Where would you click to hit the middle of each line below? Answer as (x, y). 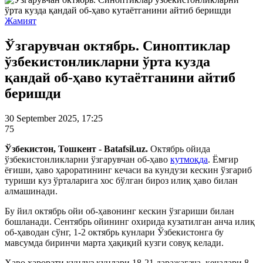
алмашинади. (31, 191)
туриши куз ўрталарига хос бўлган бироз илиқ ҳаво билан (121, 180)
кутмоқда (189, 159)
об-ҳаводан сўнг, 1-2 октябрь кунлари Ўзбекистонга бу (114, 232)
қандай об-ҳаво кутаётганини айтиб (120, 77)
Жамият (21, 21)
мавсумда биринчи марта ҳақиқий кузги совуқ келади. (114, 242)
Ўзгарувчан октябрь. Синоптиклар (117, 45)
